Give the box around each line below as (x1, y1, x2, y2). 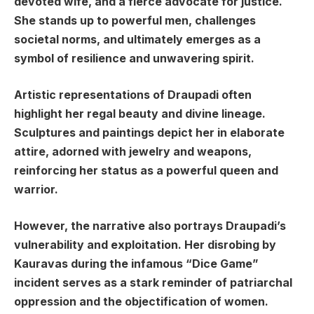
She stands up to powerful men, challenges (14, 14, 256, 28)
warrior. (14, 182, 58, 196)
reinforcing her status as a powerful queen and (14, 163, 278, 177)
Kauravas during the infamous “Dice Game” (14, 257, 258, 271)
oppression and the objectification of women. (14, 294, 268, 308)
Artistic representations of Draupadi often (14, 88, 252, 102)
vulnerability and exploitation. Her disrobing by (14, 238, 276, 252)
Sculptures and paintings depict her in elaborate (14, 125, 285, 139)
